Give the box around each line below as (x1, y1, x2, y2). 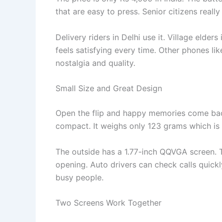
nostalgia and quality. (55, 57, 135, 68)
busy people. (55, 172, 104, 182)
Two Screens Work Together (55, 198, 162, 208)
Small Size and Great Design (55, 83, 162, 94)
